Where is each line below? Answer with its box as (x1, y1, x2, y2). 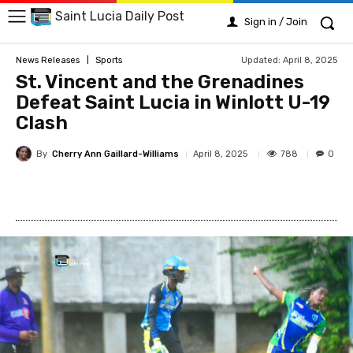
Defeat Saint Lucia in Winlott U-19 (16, 91, 330, 113)
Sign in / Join (244, 16, 307, 28)
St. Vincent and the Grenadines (16, 71, 304, 93)
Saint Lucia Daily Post (55, 9, 184, 24)
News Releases (16, 54, 80, 65)
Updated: (241, 54, 281, 65)
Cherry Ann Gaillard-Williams (52, 148, 179, 159)
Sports (95, 54, 122, 65)
